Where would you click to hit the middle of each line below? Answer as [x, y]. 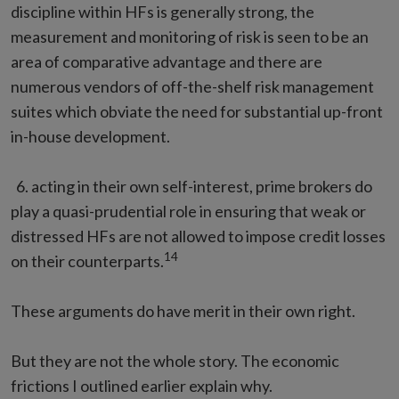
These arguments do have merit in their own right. [183, 311]
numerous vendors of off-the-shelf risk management [192, 86]
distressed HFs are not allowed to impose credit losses [198, 236]
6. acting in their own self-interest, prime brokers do [191, 186]
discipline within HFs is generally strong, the [163, 12]
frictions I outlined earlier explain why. [142, 386]
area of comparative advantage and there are [167, 61]
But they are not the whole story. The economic [175, 361]
